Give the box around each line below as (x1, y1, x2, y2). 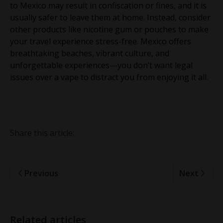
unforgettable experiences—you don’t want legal (10, 59, 193, 71)
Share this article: (10, 127, 74, 138)
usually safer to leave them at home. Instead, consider (10, 11, 211, 23)
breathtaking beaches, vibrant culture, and (10, 47, 169, 59)
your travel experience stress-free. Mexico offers (10, 35, 191, 47)
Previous (24, 167, 58, 179)
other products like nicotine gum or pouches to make (10, 23, 209, 35)
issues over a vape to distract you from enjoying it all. (10, 71, 208, 83)
